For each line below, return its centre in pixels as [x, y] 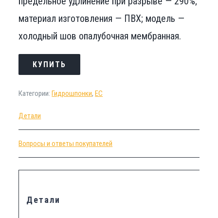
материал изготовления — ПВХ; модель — [102, 18]
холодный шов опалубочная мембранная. [100, 36]
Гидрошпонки [72, 93]
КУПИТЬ [50, 64]
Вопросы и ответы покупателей [66, 143]
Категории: [35, 93]
